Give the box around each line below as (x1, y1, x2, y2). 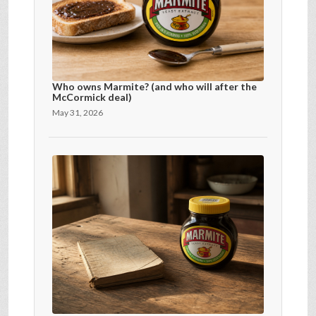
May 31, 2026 (52, 107, 103, 118)
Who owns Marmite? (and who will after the (52, 80, 257, 92)
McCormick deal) (52, 90, 132, 103)
